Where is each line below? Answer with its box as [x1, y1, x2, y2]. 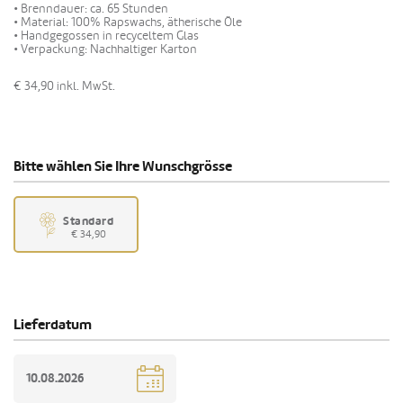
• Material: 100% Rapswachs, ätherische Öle [13, 14, 242, 31]
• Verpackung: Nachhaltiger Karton [13, 41, 197, 58]
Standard [63, 213, 114, 228]
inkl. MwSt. [57, 78, 115, 94]
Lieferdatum [13, 316, 92, 335]
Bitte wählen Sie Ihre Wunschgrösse [13, 157, 232, 176]
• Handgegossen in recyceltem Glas [13, 28, 199, 44]
